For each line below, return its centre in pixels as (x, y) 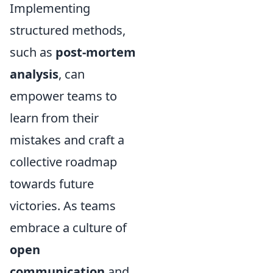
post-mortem (96, 52)
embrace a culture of (68, 228)
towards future (52, 184)
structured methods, (68, 30)
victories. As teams (63, 206)
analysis (34, 74)
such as (33, 52)
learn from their (54, 118)
